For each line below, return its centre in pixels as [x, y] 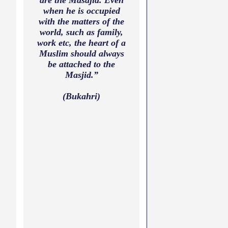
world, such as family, [81, 32]
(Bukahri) [81, 96]
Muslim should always [81, 53]
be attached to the [81, 64]
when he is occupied [81, 11]
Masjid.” [81, 75]
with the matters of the [81, 21]
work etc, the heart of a [81, 43]
